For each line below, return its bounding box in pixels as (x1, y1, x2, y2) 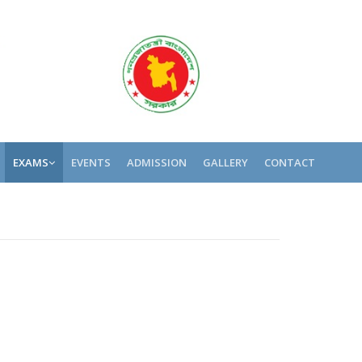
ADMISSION (127, 154, 187, 170)
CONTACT (264, 154, 315, 170)
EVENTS (71, 154, 111, 170)
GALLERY (203, 154, 248, 170)
